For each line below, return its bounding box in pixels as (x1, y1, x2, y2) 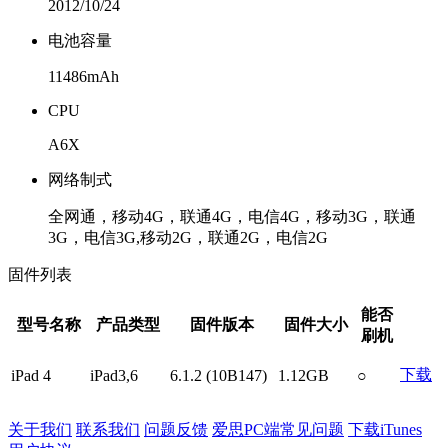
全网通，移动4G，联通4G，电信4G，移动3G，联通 (48, 208, 416, 225)
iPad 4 (11, 367, 51, 384)
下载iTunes (348, 421, 422, 438)
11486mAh (48, 68, 119, 85)
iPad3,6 (90, 367, 138, 384)
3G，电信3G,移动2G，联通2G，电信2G (48, 229, 328, 246)
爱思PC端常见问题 (212, 421, 344, 438)
